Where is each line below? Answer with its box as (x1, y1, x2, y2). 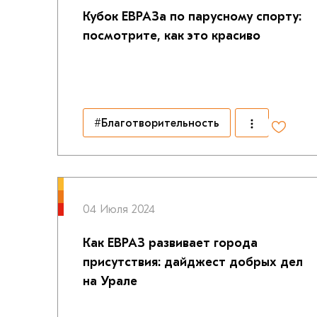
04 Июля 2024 (82, 203, 155, 216)
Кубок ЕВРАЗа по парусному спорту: (82, 9, 301, 24)
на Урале (82, 274, 137, 289)
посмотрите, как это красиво (82, 28, 260, 43)
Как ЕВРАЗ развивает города (82, 236, 258, 250)
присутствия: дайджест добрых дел (82, 255, 303, 270)
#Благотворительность (93, 116, 219, 129)
